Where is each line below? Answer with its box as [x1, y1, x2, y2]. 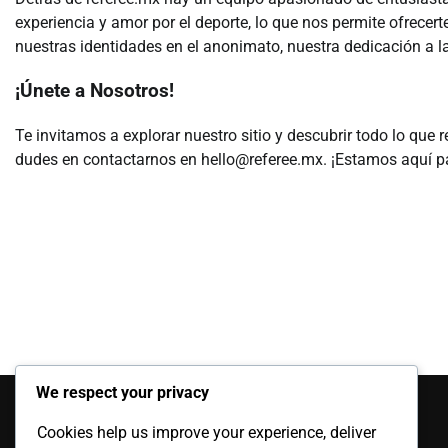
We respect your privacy [36, 383, 209, 403]
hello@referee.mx [201, 150, 323, 169]
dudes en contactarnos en [15, 150, 201, 169]
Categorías [15, 378, 134, 407]
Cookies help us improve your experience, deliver [37, 423, 376, 443]
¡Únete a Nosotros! [15, 80, 174, 103]
